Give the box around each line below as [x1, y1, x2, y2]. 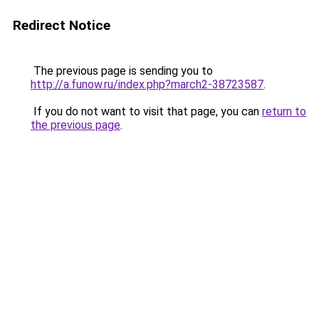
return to [262, 105, 306, 118]
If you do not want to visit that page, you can [31, 105, 262, 118]
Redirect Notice [13, 17, 110, 33]
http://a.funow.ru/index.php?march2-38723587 [31, 78, 263, 91]
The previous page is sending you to [31, 64, 213, 78]
